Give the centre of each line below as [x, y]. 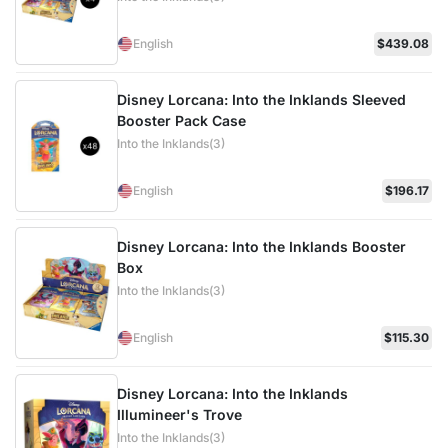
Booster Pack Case [181, 120]
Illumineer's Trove [179, 414]
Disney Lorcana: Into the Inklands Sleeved [261, 99]
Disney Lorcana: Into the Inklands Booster [261, 246]
